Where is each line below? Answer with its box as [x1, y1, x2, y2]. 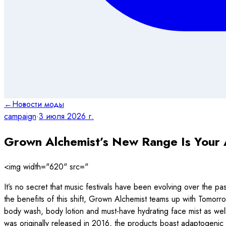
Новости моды [12, 98, 64, 110]
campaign [4, 110, 36, 122]
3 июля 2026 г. [39, 110, 94, 122]
